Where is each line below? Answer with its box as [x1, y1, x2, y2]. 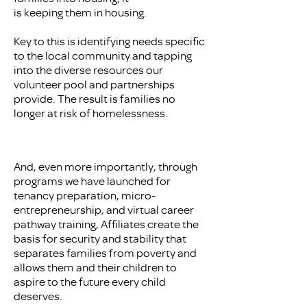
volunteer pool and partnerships [14, 77, 175, 91]
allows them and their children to [14, 260, 177, 274]
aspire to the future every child [14, 274, 166, 288]
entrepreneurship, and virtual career [14, 202, 194, 217]
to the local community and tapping [14, 48, 192, 62]
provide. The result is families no [14, 91, 175, 106]
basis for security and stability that [14, 231, 186, 245]
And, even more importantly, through [14, 159, 197, 173]
